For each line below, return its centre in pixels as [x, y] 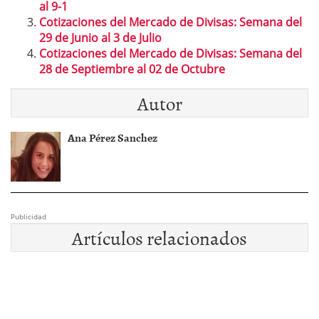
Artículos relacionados [159, 237]
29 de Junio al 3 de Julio [100, 37]
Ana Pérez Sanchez [113, 137]
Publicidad [28, 216]
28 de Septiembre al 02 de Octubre [132, 69]
